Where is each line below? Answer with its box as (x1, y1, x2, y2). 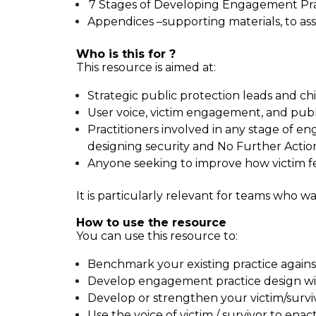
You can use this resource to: (76, 229, 238, 243)
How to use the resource (76, 215, 226, 229)
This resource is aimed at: (76, 60, 216, 74)
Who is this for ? (76, 47, 176, 61)
